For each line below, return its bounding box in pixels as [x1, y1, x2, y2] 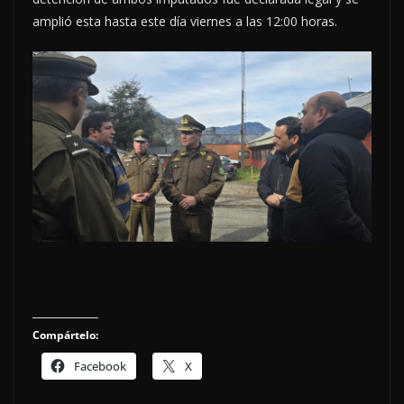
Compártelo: [32, 327, 98, 344]
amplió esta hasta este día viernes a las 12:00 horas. [32, 12, 337, 30]
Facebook [74, 358, 126, 375]
